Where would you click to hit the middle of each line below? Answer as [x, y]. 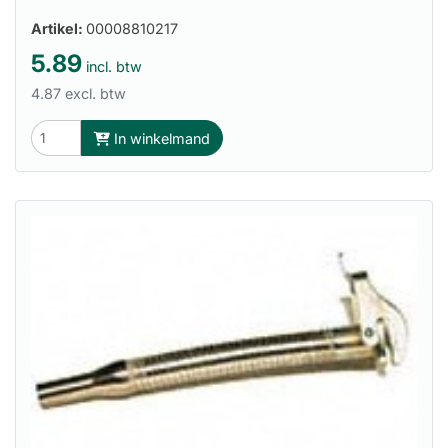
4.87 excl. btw [78, 94]
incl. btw [112, 67]
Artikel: [58, 29]
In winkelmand [160, 138]
